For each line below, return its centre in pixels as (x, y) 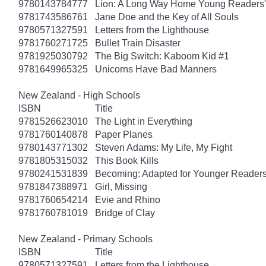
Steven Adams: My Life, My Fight (164, 147)
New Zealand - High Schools (79, 95)
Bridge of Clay (125, 213)
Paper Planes (124, 134)
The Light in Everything (144, 121)
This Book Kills (127, 160)
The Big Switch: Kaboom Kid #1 (162, 56)
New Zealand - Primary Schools (85, 239)
